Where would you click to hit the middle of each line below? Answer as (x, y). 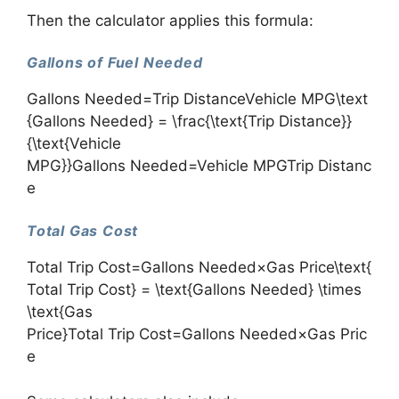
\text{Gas (60, 312)
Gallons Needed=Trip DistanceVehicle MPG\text (197, 99)
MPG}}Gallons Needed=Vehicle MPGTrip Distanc (199, 166)
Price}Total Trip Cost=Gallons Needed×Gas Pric (197, 334)
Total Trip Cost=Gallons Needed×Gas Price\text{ (199, 268)
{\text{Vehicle (74, 144)
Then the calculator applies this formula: (170, 20)
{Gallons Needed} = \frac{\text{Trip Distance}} (189, 122)
